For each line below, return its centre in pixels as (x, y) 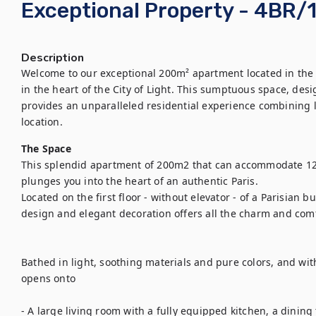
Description (53, 58)
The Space (46, 148)
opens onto (50, 278)
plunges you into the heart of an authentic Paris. (140, 181)
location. (42, 122)
